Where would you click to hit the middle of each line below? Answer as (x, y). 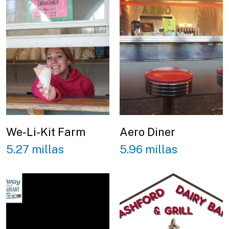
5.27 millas (35, 150)
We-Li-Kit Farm (46, 132)
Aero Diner (147, 132)
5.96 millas (148, 150)
